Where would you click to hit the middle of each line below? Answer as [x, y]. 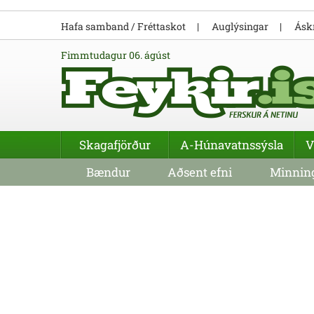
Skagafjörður [115, 145]
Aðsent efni [200, 172]
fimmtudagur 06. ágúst [119, 55]
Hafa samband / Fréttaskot [123, 26]
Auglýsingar [240, 26]
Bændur [108, 172]
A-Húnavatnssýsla [232, 145]
